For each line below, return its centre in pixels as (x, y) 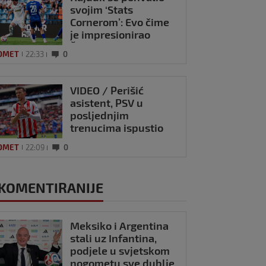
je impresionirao (110, 35)
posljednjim (100, 115)
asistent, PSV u (107, 102)
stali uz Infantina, (114, 238)
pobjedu (91, 140)
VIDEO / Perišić (107, 90)
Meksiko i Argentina (120, 225)
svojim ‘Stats (102, 10)
